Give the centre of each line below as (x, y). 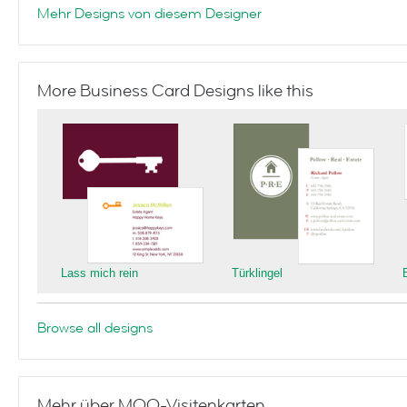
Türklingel (257, 273)
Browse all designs (95, 328)
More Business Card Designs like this (175, 91)
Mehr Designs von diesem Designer (149, 14)
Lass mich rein (99, 273)
